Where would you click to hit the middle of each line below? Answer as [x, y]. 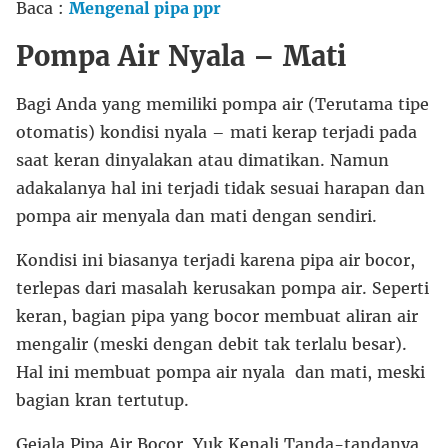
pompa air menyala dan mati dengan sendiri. [196, 215]
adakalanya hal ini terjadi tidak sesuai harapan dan [220, 187]
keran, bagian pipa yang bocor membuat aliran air [217, 315]
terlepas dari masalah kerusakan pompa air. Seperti [222, 287]
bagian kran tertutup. [102, 399]
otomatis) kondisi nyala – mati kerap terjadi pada [216, 131]
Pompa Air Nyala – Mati [181, 55]
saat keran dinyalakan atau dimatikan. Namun [202, 159]
